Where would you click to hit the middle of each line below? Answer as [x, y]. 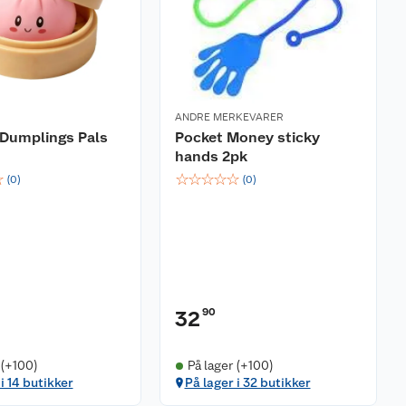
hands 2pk [211, 156]
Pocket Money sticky [247, 137]
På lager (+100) [230, 365]
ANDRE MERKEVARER [229, 117]
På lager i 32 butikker [247, 382]
